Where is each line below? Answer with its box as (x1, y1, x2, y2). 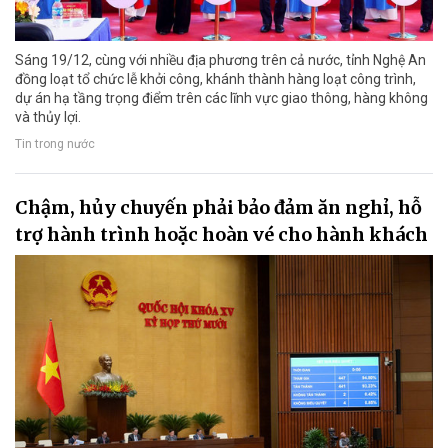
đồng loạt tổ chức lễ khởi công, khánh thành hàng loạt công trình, (15, 70, 416, 87)
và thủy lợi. (15, 108, 81, 125)
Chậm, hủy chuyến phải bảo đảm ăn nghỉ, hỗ (15, 195, 422, 219)
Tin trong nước (15, 137, 95, 152)
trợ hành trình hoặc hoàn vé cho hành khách (15, 222, 428, 246)
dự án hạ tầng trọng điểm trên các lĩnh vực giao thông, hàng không (15, 89, 428, 106)
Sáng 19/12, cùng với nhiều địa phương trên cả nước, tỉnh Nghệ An (15, 51, 426, 68)
